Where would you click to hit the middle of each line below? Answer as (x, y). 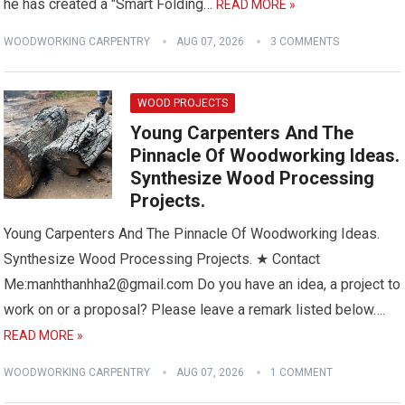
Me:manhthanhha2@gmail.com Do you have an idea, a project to (202, 284)
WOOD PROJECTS (183, 103)
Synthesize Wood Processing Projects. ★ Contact (162, 259)
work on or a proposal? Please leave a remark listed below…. (195, 310)
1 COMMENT (302, 372)
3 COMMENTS (305, 42)
